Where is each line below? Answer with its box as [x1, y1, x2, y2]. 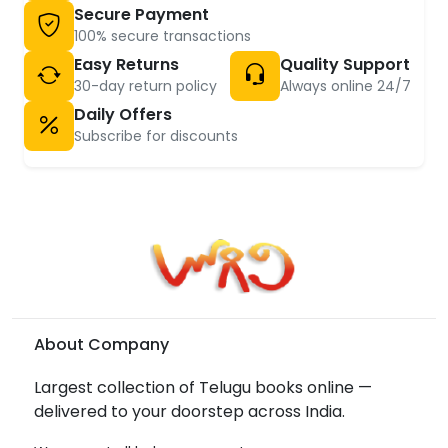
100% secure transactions [74, 25, 251, 46]
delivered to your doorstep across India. [34, 400, 345, 424]
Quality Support [280, 52, 410, 76]
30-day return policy [74, 75, 217, 96]
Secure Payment [74, 2, 209, 26]
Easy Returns [74, 52, 179, 76]
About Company [34, 333, 169, 357]
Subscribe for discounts [74, 125, 238, 146]
